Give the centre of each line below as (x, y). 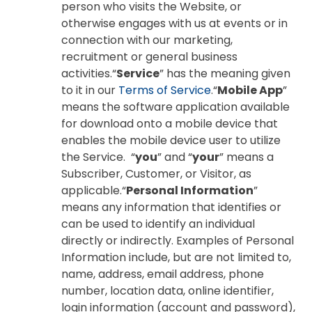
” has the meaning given (225, 73)
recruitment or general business (149, 57)
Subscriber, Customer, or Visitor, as (156, 174)
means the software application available (175, 107)
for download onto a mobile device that (170, 124)
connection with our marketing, (147, 40)
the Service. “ (98, 157)
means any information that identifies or (171, 207)
